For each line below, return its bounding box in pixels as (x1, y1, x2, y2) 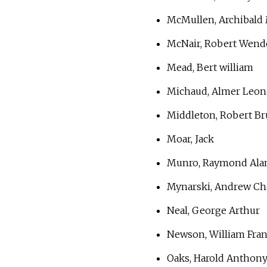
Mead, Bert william (167, 61, 253, 74)
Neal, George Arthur (167, 204, 260, 217)
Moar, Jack (167, 133, 214, 145)
